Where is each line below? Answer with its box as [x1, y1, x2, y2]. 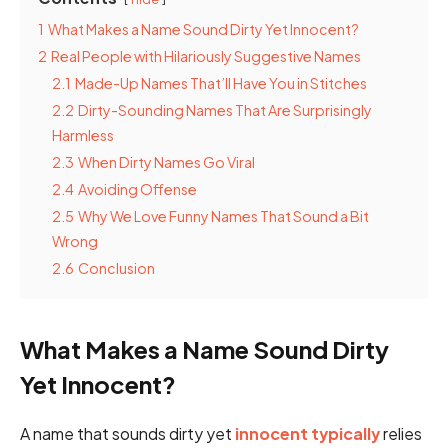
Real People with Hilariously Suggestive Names [51, 47, 361, 66]
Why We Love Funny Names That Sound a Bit [78, 207, 369, 226]
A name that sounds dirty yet [20, 422, 235, 444]
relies [380, 422, 422, 444]
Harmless [52, 126, 114, 145]
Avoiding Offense [78, 180, 197, 199]
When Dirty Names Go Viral [78, 153, 255, 172]
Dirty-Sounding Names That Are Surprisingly [78, 101, 372, 120]
